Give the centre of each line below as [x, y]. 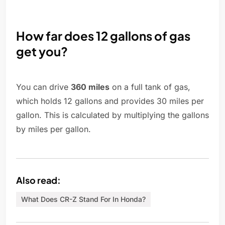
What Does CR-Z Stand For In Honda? [83, 199]
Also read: [38, 180]
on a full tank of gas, [150, 87]
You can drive [43, 87]
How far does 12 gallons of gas [103, 36]
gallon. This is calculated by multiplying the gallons [113, 115]
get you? [42, 51]
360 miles [90, 87]
